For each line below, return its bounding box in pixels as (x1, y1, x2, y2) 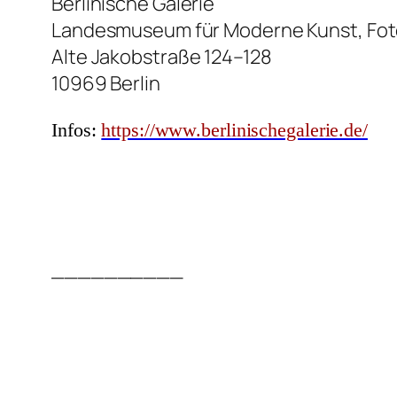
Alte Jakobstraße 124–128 (51, 43, 272, 71)
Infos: (51, 119, 102, 142)
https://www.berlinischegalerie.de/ (101, 119, 368, 142)
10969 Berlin (51, 70, 160, 97)
